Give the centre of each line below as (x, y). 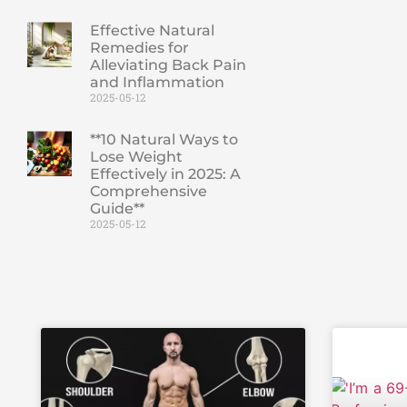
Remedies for (139, 48)
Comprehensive (148, 192)
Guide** (117, 209)
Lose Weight (136, 157)
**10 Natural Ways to (164, 140)
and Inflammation (157, 83)
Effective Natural (152, 31)
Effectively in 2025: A (165, 174)
